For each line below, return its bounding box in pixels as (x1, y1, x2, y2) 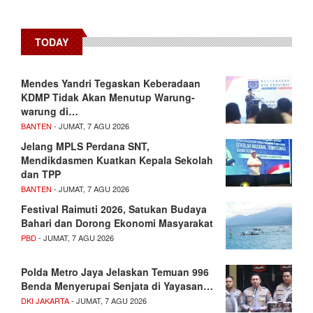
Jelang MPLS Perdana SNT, (21, 139, 150, 154)
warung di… (21, 104, 78, 119)
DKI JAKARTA (21, 295, 69, 307)
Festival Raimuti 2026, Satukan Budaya (21, 202, 207, 217)
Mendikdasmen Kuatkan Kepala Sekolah (21, 153, 213, 168)
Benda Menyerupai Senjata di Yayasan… (21, 279, 213, 293)
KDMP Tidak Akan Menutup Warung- (21, 90, 195, 105)
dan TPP (21, 167, 61, 182)
